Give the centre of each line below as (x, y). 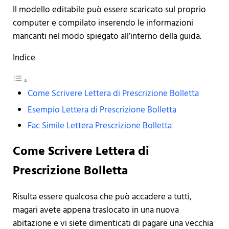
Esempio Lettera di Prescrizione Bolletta (102, 110)
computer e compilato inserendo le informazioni (103, 24)
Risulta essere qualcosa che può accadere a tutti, (102, 197)
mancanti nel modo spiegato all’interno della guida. (107, 37)
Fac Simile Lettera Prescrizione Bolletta (100, 126)
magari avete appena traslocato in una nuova (96, 211)
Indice (24, 58)
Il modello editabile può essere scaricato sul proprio (109, 10)
